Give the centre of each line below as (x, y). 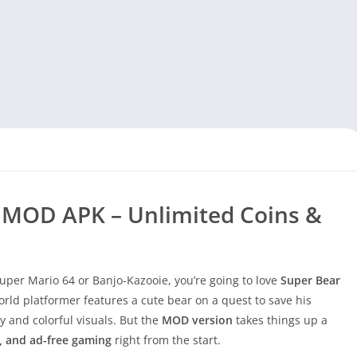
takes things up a (280, 320)
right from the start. (166, 340)
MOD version (197, 320)
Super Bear (310, 280)
